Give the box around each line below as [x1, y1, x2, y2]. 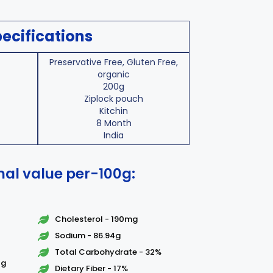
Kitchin [99, 105, 129, 117]
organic [97, 68, 130, 80]
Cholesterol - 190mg [54, 213, 138, 225]
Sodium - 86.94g [54, 230, 121, 241]
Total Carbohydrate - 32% [54, 246, 161, 258]
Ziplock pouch [84, 93, 144, 105]
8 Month [96, 117, 132, 129]
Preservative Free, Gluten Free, [49, 56, 179, 68]
